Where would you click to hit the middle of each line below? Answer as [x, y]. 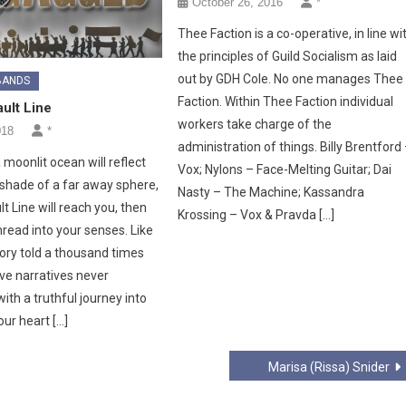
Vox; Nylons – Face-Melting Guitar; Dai [285, 170]
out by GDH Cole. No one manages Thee [291, 79]
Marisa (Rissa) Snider [329, 367]
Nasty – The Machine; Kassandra [271, 193]
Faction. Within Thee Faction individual [286, 102]
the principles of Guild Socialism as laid [288, 57]
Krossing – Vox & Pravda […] [256, 215]
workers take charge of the [255, 125]
